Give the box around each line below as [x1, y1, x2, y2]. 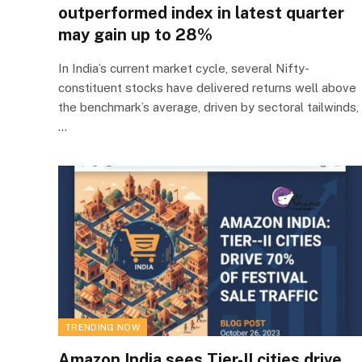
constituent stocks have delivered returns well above [58, 80, 356, 95]
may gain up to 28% [58, 24, 213, 44]
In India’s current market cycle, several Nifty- [58, 61, 309, 75]
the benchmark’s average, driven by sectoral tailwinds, [58, 99, 359, 114]
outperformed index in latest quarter [58, 2, 344, 23]
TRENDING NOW [65, 322, 141, 332]
